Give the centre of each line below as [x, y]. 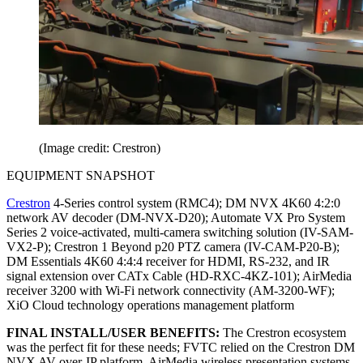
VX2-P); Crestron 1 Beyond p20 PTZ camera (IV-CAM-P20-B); [173, 247]
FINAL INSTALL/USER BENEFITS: [115, 333]
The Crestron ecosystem [284, 333]
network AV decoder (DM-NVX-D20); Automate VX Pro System [176, 218]
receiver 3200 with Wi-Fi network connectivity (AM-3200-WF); [171, 291]
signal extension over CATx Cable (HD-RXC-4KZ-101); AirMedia [179, 276]
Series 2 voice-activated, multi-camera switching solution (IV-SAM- [180, 233]
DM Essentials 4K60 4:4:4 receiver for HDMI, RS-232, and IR [168, 262]
